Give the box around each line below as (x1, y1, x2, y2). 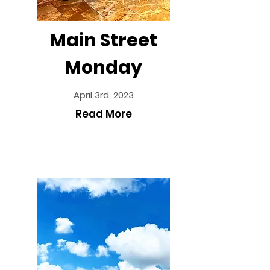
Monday (64, 55, 142, 80)
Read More (75, 107, 132, 121)
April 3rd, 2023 (73, 89, 134, 101)
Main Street (49, 28, 157, 53)
